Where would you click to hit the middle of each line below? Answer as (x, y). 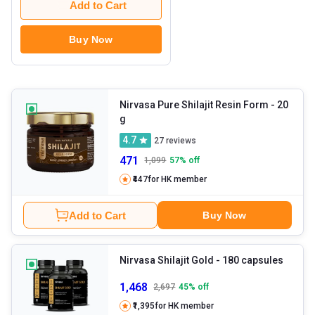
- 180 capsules (253, 261)
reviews (180, 140)
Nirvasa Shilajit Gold (167, 261)
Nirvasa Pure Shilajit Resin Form (194, 105)
